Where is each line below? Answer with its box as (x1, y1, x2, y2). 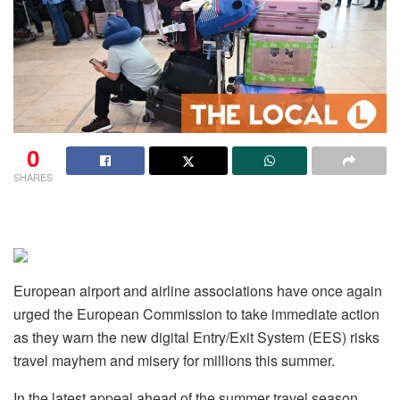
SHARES (13, 169, 53, 184)
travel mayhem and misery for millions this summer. (13, 349, 335, 371)
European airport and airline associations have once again (13, 279, 382, 301)
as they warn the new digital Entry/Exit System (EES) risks (13, 326, 379, 347)
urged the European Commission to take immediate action (13, 303, 379, 324)
